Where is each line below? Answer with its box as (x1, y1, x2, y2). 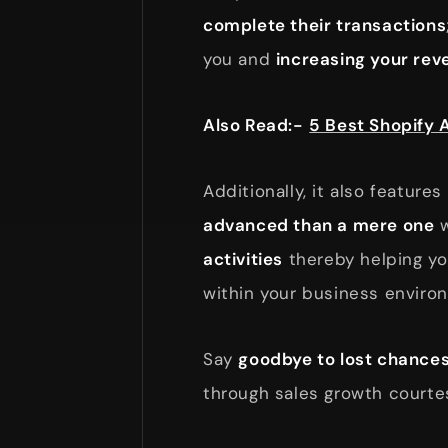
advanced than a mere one (203, 213, 435, 236)
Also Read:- (203, 113, 304, 136)
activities (203, 247, 283, 270)
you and (203, 47, 276, 70)
